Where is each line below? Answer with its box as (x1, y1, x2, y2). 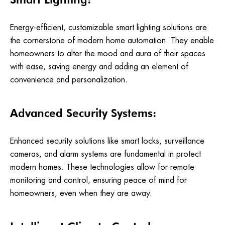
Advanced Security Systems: (10, 106, 156, 120)
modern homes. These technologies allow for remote (10, 162, 194, 173)
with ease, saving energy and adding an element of (10, 61, 188, 72)
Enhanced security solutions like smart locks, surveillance (10, 136, 204, 147)
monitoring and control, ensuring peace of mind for (10, 175, 187, 186)
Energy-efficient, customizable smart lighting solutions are (10, 22, 207, 33)
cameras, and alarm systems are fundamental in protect (10, 149, 201, 160)
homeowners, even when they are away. (10, 188, 152, 199)
